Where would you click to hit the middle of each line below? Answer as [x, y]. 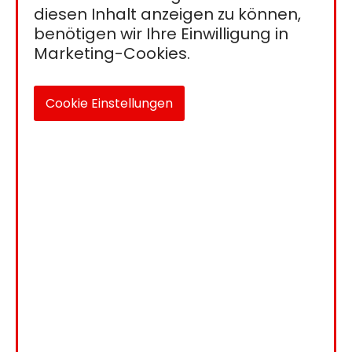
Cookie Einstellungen [109, 103]
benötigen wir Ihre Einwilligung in [161, 33]
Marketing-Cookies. [112, 53]
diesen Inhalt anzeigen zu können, [167, 14]
